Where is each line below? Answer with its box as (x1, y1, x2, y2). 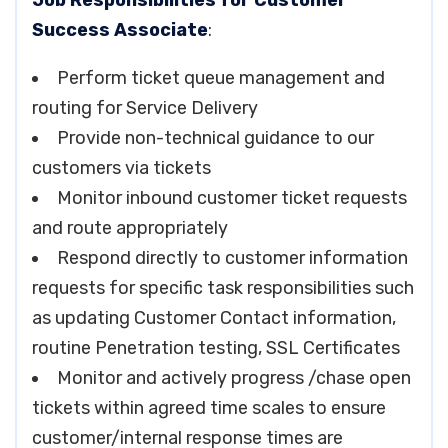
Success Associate (32, 19, 208, 41)
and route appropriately (32, 217, 228, 239)
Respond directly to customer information (57, 247, 408, 269)
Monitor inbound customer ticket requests (57, 187, 407, 209)
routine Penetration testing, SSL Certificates (32, 337, 400, 359)
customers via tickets (32, 157, 211, 179)
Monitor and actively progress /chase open (57, 367, 411, 389)
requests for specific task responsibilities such (32, 277, 414, 299)
